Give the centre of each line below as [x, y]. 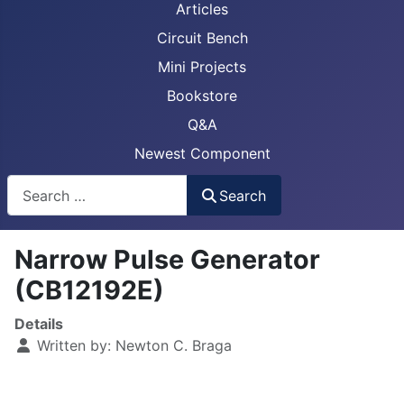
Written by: [74, 346]
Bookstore [202, 96]
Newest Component [202, 153]
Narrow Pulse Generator [167, 260]
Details [39, 324]
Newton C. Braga [174, 346]
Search [243, 195]
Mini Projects [202, 67]
